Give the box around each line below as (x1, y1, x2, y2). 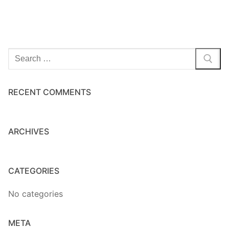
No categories (8, 188, 63, 199)
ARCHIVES (8, 126, 49, 136)
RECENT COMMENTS (8, 86, 91, 97)
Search (8, 49, 34, 59)
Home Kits (100, 8, 141, 18)
